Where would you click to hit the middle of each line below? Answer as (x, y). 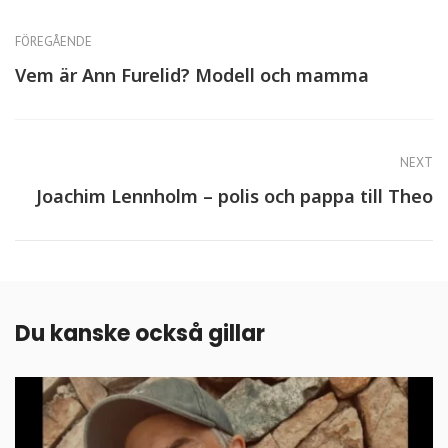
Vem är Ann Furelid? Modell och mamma (192, 75)
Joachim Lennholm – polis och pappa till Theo (234, 196)
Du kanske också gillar (140, 334)
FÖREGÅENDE (53, 42)
